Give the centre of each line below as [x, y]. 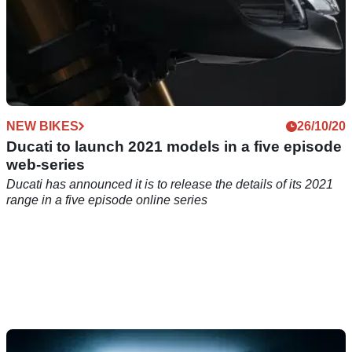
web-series [46, 165]
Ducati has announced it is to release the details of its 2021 [170, 185]
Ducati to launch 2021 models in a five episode [174, 147]
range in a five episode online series [107, 200]
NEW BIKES [42, 126]
